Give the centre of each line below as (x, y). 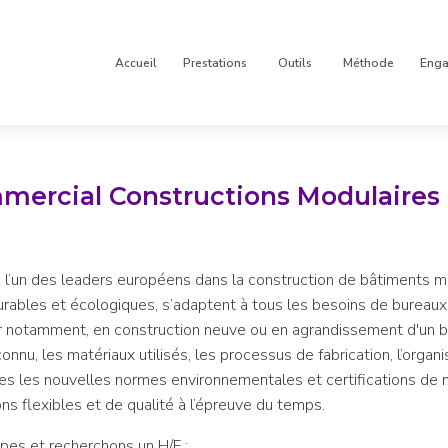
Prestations (215, 62)
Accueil (136, 62)
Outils (295, 62)
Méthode (368, 62)
